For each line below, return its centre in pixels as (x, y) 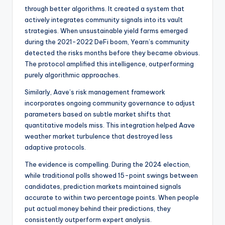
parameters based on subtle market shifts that (98, 114)
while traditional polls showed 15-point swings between (111, 175)
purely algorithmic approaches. (72, 75)
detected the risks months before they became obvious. (112, 52)
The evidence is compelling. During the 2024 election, (107, 164)
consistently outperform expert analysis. (88, 219)
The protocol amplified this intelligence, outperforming (109, 64)
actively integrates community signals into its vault (104, 19)
